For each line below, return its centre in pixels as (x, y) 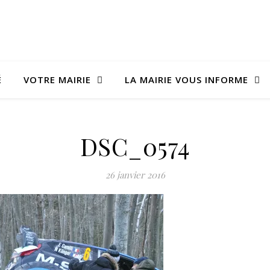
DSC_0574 (135, 146)
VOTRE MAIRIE (57, 80)
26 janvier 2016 (135, 175)
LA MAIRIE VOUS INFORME (187, 80)
